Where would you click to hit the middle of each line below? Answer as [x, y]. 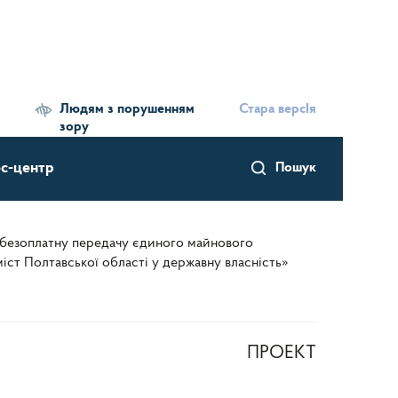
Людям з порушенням [127, 109]
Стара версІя [278, 109]
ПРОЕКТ [282, 353]
